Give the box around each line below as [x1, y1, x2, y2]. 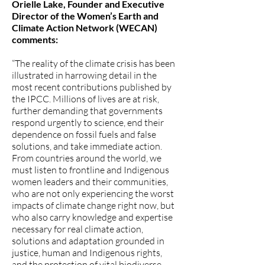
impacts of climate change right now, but [12, 199, 174, 211]
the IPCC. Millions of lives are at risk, [12, 93, 159, 105]
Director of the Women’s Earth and [12, 10, 159, 21]
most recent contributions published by [12, 81, 172, 93]
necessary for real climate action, [12, 223, 143, 235]
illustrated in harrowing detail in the [12, 69, 157, 81]
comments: [12, 34, 58, 45]
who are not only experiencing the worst [12, 188, 174, 199]
